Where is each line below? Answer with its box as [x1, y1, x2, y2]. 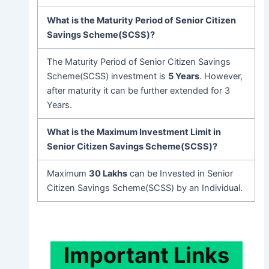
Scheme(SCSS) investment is [47, 71, 169, 82]
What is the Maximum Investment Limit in [47, 127, 222, 138]
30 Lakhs [89, 168, 128, 180]
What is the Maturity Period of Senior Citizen [47, 15, 237, 26]
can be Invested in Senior [127, 168, 234, 180]
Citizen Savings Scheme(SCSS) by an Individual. [47, 183, 243, 194]
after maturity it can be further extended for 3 [47, 85, 231, 97]
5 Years [168, 71, 200, 82]
